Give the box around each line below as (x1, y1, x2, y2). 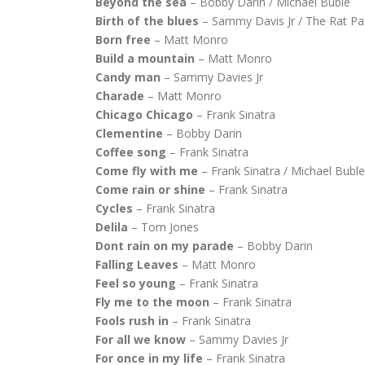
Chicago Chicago (95, 107, 193, 122)
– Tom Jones (128, 219, 199, 235)
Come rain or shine (95, 182, 205, 197)
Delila (95, 219, 128, 235)
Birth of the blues (95, 13, 199, 29)
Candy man (95, 69, 161, 85)
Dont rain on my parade (95, 238, 234, 253)
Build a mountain (95, 51, 195, 66)
